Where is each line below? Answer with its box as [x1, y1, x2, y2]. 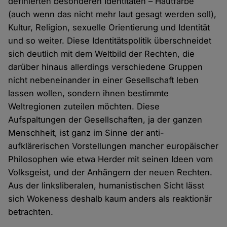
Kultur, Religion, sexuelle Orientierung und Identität [8, 22, 210, 33]
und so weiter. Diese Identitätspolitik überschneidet [8, 35, 212, 46]
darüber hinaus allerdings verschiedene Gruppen [8, 62, 203, 72]
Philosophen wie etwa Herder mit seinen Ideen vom [8, 154, 213, 165]
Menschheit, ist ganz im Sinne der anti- [8, 128, 165, 138]
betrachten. [8, 207, 54, 217]
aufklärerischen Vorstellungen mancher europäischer [8, 141, 219, 152]
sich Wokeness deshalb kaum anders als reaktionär [8, 194, 212, 204]
